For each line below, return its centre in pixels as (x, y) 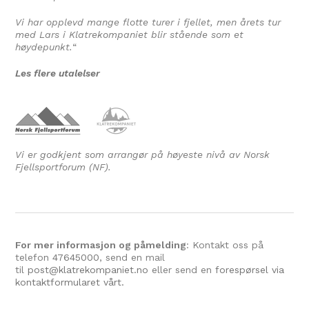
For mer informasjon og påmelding (101, 245)
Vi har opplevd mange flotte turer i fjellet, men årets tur (148, 22)
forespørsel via (250, 269)
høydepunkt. (44, 47)
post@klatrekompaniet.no (88, 269)
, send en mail (132, 257)
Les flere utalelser (58, 73)
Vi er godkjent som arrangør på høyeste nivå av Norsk (143, 154)
